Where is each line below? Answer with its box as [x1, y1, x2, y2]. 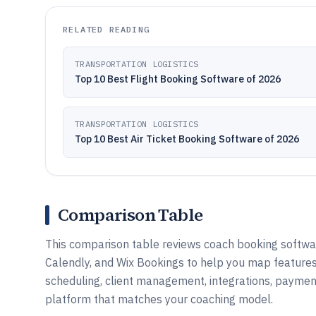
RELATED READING [63, 24, 150, 35]
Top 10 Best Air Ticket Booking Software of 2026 [75, 133, 299, 145]
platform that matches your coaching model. [45, 292, 273, 306]
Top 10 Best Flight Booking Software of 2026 [75, 73, 281, 85]
